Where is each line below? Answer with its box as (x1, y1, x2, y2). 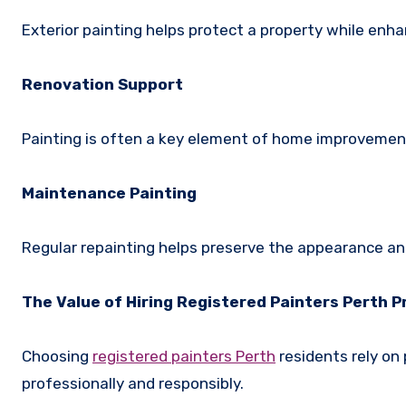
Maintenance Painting (22, 183, 197, 202)
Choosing (22, 346, 92, 365)
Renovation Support (22, 74, 183, 93)
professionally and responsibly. (22, 373, 244, 392)
